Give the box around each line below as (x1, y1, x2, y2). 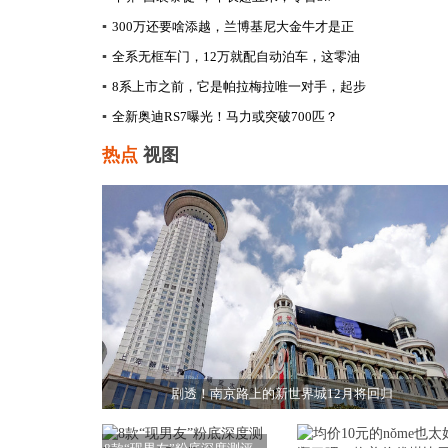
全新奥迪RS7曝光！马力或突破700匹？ (112, 108, 338, 124)
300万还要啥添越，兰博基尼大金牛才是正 (112, 18, 354, 34)
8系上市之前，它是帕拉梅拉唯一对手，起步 (112, 78, 366, 94)
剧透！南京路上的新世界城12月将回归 (171, 385, 393, 401)
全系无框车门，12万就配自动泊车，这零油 (112, 48, 360, 64)
